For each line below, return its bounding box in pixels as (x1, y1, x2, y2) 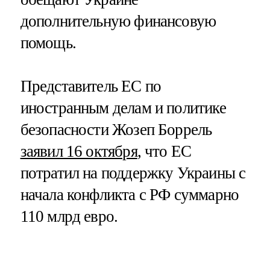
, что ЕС (137, 142, 192, 160)
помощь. (20, 34, 76, 52)
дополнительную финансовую (20, 12, 216, 31)
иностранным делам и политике (20, 98, 226, 117)
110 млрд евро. (20, 207, 118, 225)
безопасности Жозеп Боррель (20, 120, 212, 139)
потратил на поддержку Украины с (20, 163, 246, 182)
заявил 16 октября (20, 142, 137, 160)
